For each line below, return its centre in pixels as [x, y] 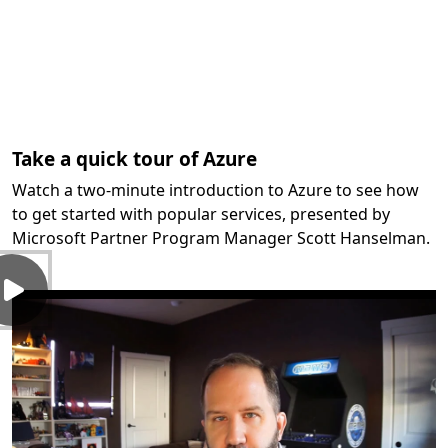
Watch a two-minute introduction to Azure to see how [215, 190]
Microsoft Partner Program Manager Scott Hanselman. [221, 238]
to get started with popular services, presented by [201, 214]
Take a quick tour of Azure [134, 159]
